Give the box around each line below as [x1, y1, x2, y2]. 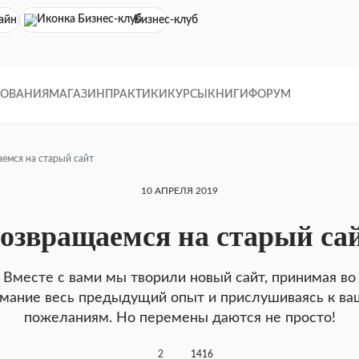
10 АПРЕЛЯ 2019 [141, 186, 218, 196]
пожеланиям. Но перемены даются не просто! [23, 311, 336, 325]
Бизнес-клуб [134, 14, 198, 26]
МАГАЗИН [49, 89, 105, 100]
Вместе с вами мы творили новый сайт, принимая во [3, 271, 356, 285]
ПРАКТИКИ [105, 89, 167, 100]
